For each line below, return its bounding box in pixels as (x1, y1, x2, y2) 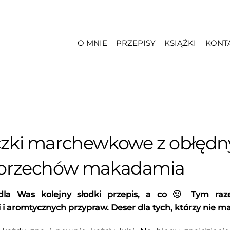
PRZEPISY (116, 38, 156, 48)
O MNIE (77, 38, 107, 48)
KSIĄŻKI (164, 38, 197, 48)
